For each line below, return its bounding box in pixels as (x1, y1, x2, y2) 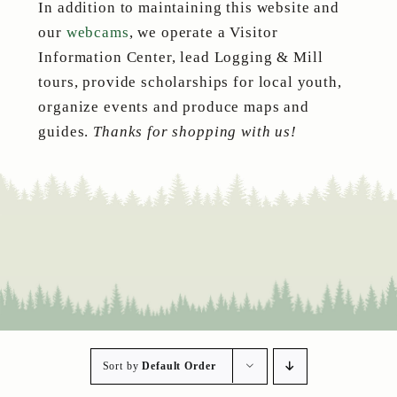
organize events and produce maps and (38, 98, 309, 115)
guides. (38, 123, 90, 140)
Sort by (102, 360, 143, 372)
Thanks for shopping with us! (89, 123, 297, 140)
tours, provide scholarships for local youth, (38, 74, 342, 90)
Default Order (142, 360, 216, 372)
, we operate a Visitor (128, 24, 278, 41)
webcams (66, 24, 129, 41)
